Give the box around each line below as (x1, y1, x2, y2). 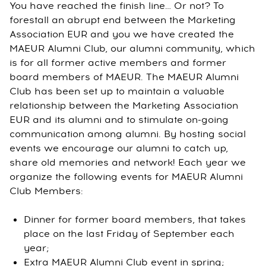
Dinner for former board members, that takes (24, 213, 246, 226)
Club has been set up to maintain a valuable (9, 85, 224, 98)
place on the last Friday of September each (24, 227, 235, 240)
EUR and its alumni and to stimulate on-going (9, 113, 229, 126)
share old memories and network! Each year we (9, 156, 246, 169)
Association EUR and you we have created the (9, 28, 234, 41)
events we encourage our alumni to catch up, (9, 142, 228, 155)
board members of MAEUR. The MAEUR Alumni (9, 71, 239, 84)
